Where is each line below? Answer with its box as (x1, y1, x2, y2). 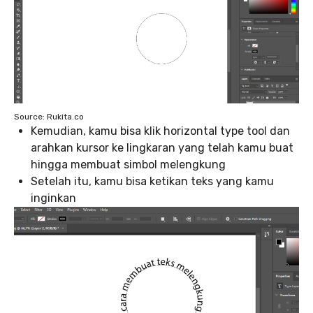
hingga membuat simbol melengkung (31, 157, 226, 171)
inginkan (31, 191, 76, 205)
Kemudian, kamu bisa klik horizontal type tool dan (31, 124, 290, 138)
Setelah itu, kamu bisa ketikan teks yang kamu (31, 174, 274, 188)
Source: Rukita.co (14, 111, 84, 122)
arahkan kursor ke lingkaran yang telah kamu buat (31, 140, 293, 154)
